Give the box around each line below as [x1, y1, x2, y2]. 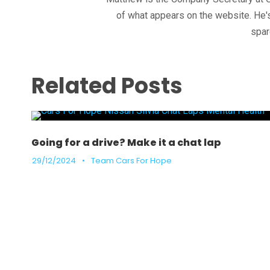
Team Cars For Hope [91, 155, 172, 166]
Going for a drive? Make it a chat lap [31, 136, 221, 149]
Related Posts [31, 71, 183, 101]
